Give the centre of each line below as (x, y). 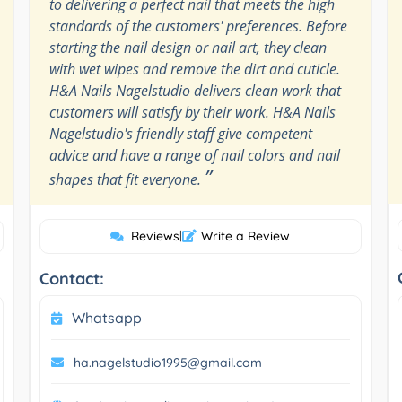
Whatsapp (106, 317)
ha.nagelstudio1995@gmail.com (167, 362)
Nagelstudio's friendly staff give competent (180, 133)
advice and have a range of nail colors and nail (194, 155)
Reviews (156, 236)
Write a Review (246, 236)
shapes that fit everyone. (127, 179)
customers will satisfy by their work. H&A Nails (192, 112)
